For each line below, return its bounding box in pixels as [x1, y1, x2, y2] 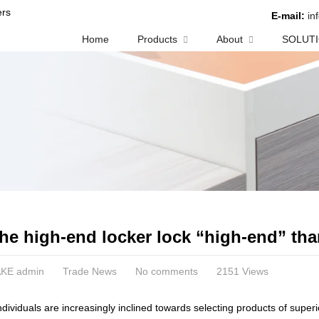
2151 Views [216, 265, 268, 277]
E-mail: [271, 10, 305, 21]
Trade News [62, 265, 117, 277]
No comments [135, 265, 198, 277]
